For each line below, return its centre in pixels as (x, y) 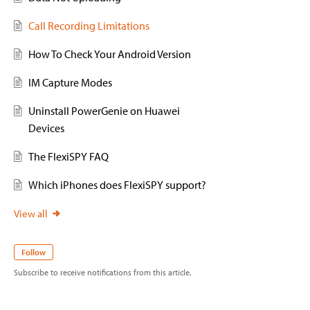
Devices (46, 128)
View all (31, 213)
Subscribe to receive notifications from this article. (102, 273)
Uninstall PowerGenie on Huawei (104, 111)
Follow (34, 252)
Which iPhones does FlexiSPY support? (117, 185)
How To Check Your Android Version (109, 54)
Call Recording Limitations (89, 26)
